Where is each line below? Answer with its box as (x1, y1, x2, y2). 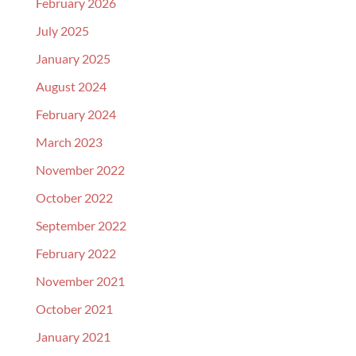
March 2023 (35, 134, 103, 149)
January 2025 (35, 51, 110, 66)
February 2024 (35, 106, 116, 122)
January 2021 (35, 329, 110, 344)
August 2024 (35, 79, 106, 94)
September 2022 (35, 218, 126, 233)
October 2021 (35, 301, 113, 316)
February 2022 (35, 246, 116, 261)
